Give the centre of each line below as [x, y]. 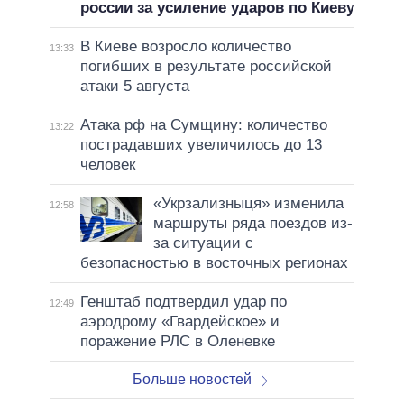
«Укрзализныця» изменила [248, 203]
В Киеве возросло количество [185, 46]
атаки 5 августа [134, 86]
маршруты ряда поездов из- [252, 223]
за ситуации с [203, 243]
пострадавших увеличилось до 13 [201, 144]
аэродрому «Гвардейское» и [179, 321]
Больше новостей [193, 379]
